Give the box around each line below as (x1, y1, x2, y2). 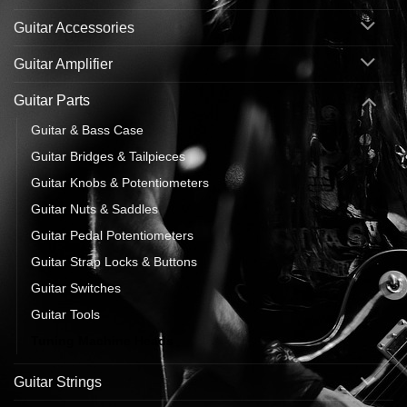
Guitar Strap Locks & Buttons (31, 254, 197, 270)
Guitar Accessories (14, 19, 134, 35)
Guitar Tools (31, 307, 100, 323)
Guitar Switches (31, 281, 121, 296)
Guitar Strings (14, 374, 102, 391)
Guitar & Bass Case (31, 123, 144, 138)
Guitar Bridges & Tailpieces (31, 149, 185, 164)
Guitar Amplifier (14, 55, 113, 72)
